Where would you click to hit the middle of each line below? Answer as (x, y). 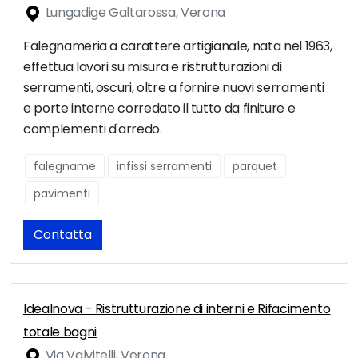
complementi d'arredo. (93, 129)
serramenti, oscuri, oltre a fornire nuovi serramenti (174, 88)
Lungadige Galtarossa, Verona (134, 13)
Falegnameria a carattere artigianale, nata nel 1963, (178, 46)
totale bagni (60, 332)
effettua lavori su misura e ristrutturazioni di (153, 67)
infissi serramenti (164, 167)
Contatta (63, 235)
